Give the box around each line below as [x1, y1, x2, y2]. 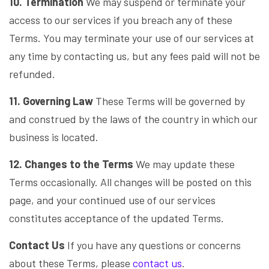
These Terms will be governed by [93, 94, 245, 107]
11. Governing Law [9, 94, 93, 107]
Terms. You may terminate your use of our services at [9, 31, 254, 44]
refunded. [9, 67, 55, 80]
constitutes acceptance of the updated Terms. [9, 211, 224, 225]
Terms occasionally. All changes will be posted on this [9, 175, 252, 189]
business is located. [9, 130, 98, 144]
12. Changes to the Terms [9, 157, 133, 171]
